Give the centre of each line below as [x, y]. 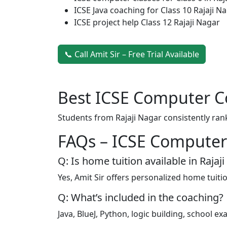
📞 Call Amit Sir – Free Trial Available [132, 54]
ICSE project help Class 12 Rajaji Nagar [147, 22]
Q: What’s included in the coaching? [141, 197]
